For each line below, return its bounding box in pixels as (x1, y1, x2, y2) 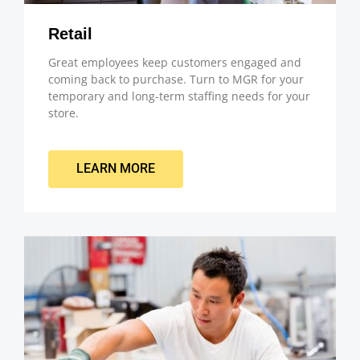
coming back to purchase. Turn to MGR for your (48, 71, 304, 87)
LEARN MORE (76, 161, 155, 177)
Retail (48, 24, 92, 43)
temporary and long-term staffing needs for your (48, 88, 310, 104)
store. (48, 104, 79, 121)
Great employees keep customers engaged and (48, 54, 301, 70)
